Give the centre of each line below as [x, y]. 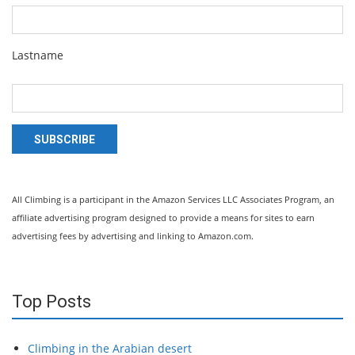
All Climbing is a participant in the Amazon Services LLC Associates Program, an [173, 200]
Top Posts [52, 302]
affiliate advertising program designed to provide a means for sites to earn [163, 218]
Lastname [38, 55]
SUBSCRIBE [65, 140]
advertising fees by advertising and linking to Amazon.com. [133, 236]
